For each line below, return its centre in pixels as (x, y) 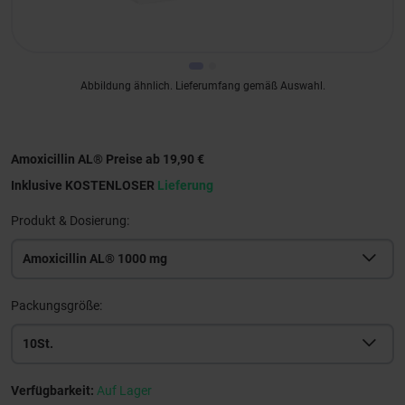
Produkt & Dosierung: (70, 220)
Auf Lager (124, 390)
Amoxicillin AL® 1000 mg (95, 258)
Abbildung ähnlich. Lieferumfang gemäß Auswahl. (202, 85)
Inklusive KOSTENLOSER (84, 185)
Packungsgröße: (57, 305)
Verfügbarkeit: (54, 390)
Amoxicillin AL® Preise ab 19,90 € (108, 159)
